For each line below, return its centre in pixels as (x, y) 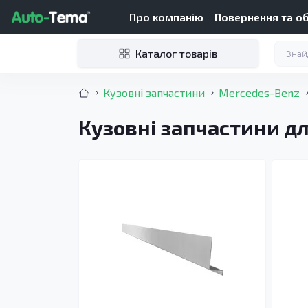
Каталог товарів (176, 53)
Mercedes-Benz (259, 92)
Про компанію (166, 17)
